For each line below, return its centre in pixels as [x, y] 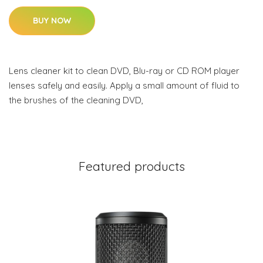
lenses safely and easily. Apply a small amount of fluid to [124, 86]
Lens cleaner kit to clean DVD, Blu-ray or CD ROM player [124, 71]
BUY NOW [52, 21]
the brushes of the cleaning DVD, [76, 100]
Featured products [131, 166]
